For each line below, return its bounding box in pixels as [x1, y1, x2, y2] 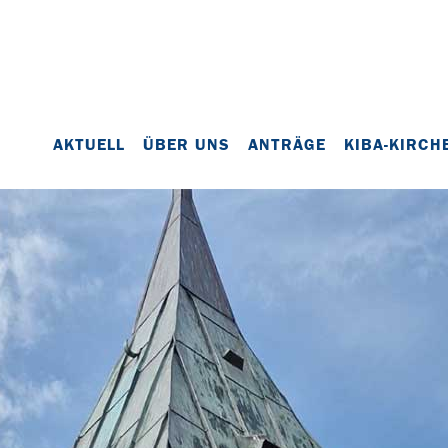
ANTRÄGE [248, 135, 326, 154]
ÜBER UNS [143, 135, 230, 154]
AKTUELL [53, 135, 125, 154]
